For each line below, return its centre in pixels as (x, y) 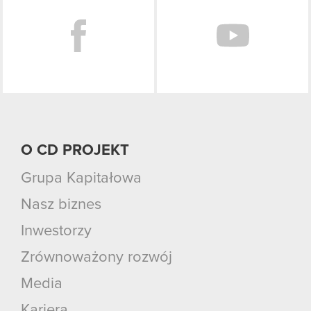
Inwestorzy (56, 231)
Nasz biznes (61, 204)
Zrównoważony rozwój (96, 257)
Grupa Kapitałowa (81, 178)
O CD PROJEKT (75, 150)
